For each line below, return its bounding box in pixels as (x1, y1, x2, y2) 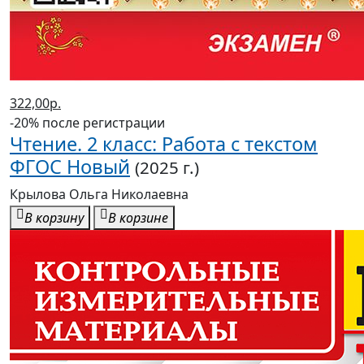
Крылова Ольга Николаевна (10, 185, 188, 204)
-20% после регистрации (10, 114, 165, 132)
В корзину (24, 209, 84, 227)
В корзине (108, 209, 168, 227)
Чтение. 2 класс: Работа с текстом (10, 131, 318, 158)
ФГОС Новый (10, 154, 130, 180)
